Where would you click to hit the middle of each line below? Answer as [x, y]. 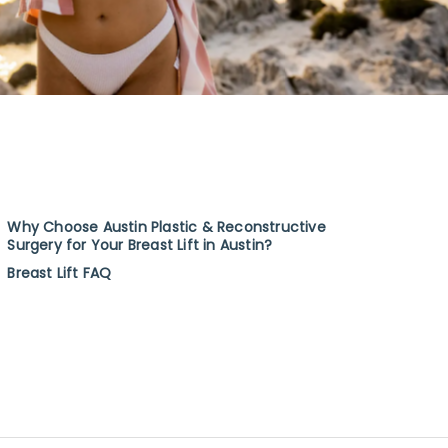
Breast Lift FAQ [59, 274]
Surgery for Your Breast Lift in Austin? [140, 246]
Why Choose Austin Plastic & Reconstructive [166, 228]
